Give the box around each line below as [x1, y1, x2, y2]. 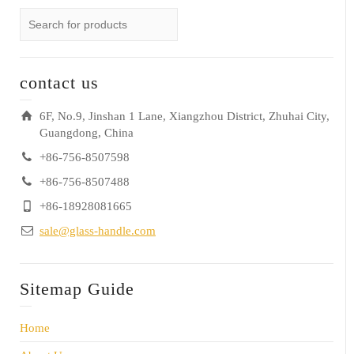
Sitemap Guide [20, 278, 134, 299]
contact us [20, 72, 99, 92]
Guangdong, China [40, 126, 134, 139]
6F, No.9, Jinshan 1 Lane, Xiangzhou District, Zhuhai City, [40, 109, 330, 122]
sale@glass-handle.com [40, 224, 156, 237]
